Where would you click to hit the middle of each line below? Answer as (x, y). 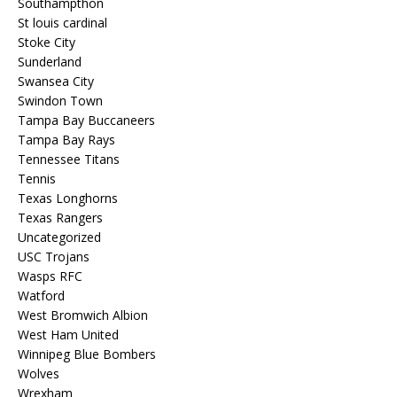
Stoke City (47, 42)
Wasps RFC (50, 276)
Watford (41, 296)
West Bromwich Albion (83, 315)
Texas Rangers (60, 218)
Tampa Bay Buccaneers (86, 120)
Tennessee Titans (69, 159)
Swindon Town (60, 101)
